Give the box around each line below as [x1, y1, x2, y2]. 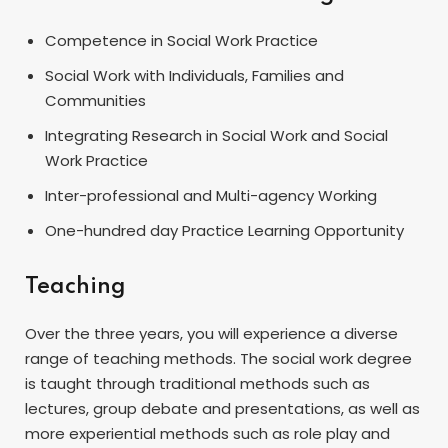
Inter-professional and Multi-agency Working [45, 184, 377, 206]
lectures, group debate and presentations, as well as [25, 397, 420, 419]
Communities [45, 89, 146, 111]
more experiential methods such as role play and [25, 422, 390, 444]
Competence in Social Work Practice [45, 29, 318, 51]
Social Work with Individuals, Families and [45, 64, 344, 86]
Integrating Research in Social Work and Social [45, 124, 388, 146]
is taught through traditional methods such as [25, 372, 370, 394]
